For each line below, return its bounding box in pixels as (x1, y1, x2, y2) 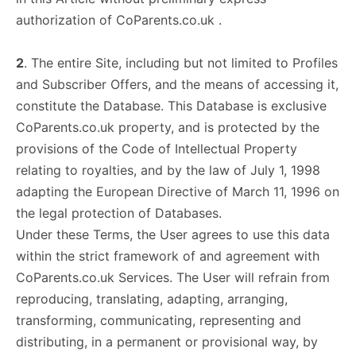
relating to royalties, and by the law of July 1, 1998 (16, 162, 320, 178)
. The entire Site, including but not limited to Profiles (24, 55, 338, 71)
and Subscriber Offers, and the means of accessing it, (16, 76, 339, 92)
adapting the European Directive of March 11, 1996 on (16, 184, 339, 199)
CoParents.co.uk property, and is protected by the (16, 119, 319, 135)
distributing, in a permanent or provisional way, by (16, 334, 318, 350)
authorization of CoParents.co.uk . (16, 12, 222, 28)
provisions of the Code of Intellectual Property (16, 141, 297, 157)
